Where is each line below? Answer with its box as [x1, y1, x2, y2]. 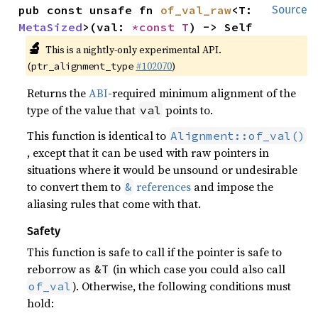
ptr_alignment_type [31, 60, 134, 72]
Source [272, 3, 307, 16]
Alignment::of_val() [170, 128, 306, 143]
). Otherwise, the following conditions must [72, 278, 292, 294]
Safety [27, 224, 61, 238]
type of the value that [27, 102, 139, 118]
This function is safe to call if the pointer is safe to [27, 244, 283, 260]
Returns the [27, 85, 89, 101]
